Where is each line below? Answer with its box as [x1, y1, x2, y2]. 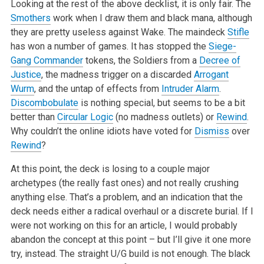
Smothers [10, 12, 51, 24]
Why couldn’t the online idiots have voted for [10, 125, 194, 137]
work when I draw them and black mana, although [50, 12, 252, 24]
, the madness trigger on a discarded [41, 68, 194, 80]
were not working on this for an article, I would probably [10, 219, 237, 231]
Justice [10, 68, 41, 80]
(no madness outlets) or [113, 111, 216, 123]
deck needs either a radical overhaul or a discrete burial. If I [10, 205, 253, 217]
